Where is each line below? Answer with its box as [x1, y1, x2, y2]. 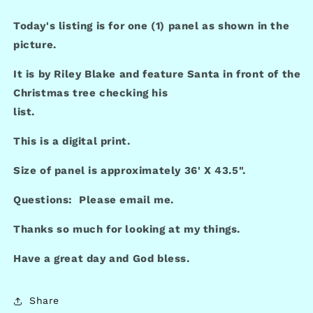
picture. [13, 38, 57, 51]
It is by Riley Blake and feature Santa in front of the [13, 67, 301, 80]
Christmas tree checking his [13, 86, 168, 99]
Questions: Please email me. [13, 193, 174, 206]
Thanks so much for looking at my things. [13, 222, 240, 235]
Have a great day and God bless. [13, 252, 190, 265]
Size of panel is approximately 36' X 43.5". [13, 163, 246, 177]
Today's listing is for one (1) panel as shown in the [13, 19, 290, 32]
